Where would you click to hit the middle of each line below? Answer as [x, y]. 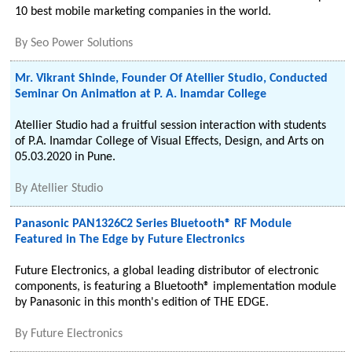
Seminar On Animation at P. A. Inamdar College [141, 94]
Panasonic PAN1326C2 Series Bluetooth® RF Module [154, 224]
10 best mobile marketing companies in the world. [143, 12]
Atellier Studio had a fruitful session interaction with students [171, 126]
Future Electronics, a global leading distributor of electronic [167, 271]
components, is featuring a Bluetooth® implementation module [176, 287]
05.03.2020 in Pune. [66, 157]
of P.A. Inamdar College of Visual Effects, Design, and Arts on [170, 141]
